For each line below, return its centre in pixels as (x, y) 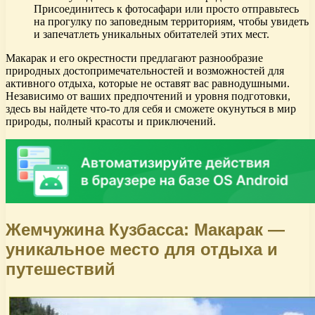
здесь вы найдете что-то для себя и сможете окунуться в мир (151, 108)
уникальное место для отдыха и (142, 249)
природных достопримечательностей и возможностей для (145, 70)
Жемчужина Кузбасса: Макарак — (145, 229)
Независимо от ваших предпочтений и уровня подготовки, (148, 96)
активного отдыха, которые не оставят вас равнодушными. (148, 83)
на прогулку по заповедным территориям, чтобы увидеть (171, 21)
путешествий (60, 269)
